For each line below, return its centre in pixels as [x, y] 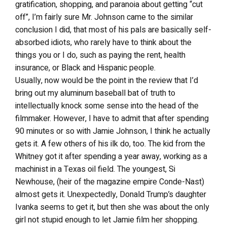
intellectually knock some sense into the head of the [107, 106]
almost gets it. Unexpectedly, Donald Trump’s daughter [111, 195]
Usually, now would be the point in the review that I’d [107, 81]
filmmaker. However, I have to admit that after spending [112, 119]
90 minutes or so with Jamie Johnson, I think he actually [113, 131]
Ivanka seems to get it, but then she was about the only [112, 207]
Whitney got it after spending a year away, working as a [111, 157]
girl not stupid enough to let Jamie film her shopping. [107, 220]
